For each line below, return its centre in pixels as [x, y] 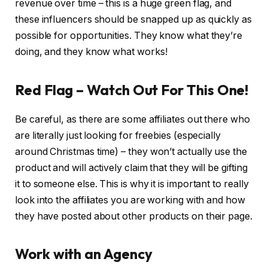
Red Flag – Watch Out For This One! [132, 89]
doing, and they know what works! [91, 52]
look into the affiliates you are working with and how [130, 200]
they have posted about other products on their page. [134, 216]
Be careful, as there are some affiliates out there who [133, 119]
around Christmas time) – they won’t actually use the [131, 151]
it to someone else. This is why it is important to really [132, 184]
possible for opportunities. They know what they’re [129, 36]
